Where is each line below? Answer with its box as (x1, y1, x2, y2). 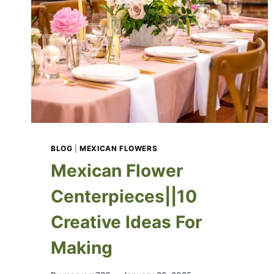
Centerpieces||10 (51, 185, 197, 207)
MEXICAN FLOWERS (80, 143, 158, 153)
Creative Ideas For (51, 211, 202, 232)
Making (51, 237, 113, 258)
